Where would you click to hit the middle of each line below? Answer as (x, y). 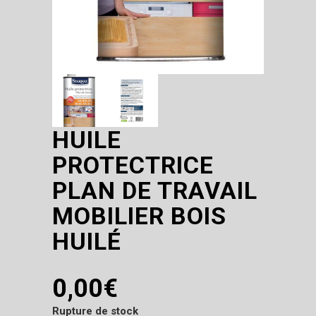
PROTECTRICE (133, 165)
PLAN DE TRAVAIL (155, 190)
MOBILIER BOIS (139, 215)
